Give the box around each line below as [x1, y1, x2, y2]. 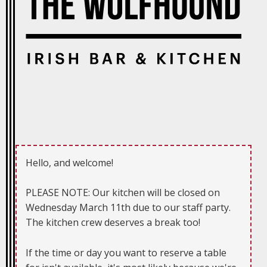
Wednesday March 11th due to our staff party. [26, 201, 231, 215]
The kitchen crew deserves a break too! [26, 216, 201, 229]
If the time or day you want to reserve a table [26, 246, 227, 260]
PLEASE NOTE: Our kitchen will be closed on [26, 186, 221, 200]
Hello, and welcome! [26, 156, 114, 169]
